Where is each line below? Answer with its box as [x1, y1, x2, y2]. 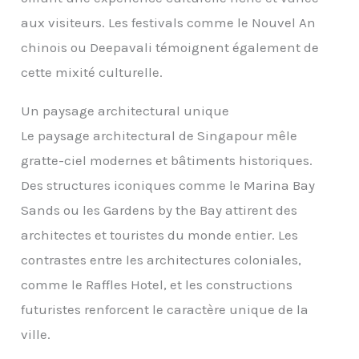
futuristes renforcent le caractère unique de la [21, 301, 309, 317]
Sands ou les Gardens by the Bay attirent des [21, 201, 298, 218]
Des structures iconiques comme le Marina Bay [21, 176, 316, 193]
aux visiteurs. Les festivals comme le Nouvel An [21, 14, 317, 30]
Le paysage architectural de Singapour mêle [21, 127, 298, 143]
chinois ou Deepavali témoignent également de [21, 38, 320, 55]
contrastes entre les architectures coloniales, [21, 251, 302, 268]
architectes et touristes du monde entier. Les [21, 226, 299, 243]
